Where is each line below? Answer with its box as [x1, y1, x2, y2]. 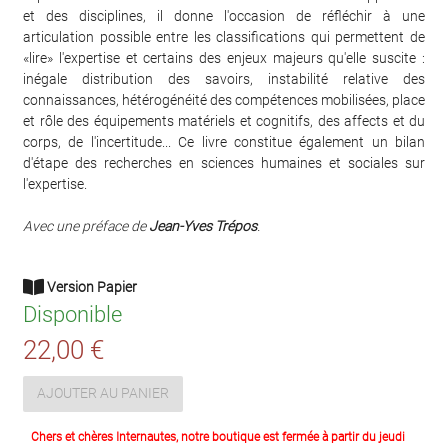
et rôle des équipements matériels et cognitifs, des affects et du [23, 112, 425, 129]
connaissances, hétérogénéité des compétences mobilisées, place [23, 91, 425, 108]
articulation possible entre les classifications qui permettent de [23, 28, 425, 45]
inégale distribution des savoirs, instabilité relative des [23, 70, 425, 87]
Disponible [23, 301, 122, 327]
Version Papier [44, 278, 137, 295]
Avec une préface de [23, 217, 149, 234]
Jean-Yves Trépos [149, 217, 257, 234]
